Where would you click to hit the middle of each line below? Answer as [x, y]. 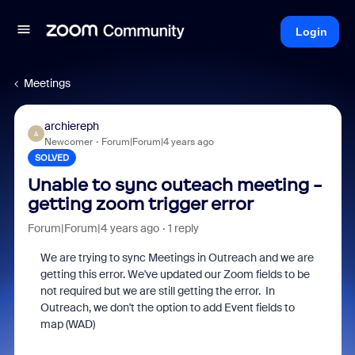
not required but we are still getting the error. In [157, 291]
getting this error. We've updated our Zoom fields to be [175, 274]
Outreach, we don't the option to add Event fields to [167, 307]
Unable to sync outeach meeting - [175, 185]
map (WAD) [67, 324]
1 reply [183, 228]
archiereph [71, 126]
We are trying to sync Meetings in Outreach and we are [177, 258]
